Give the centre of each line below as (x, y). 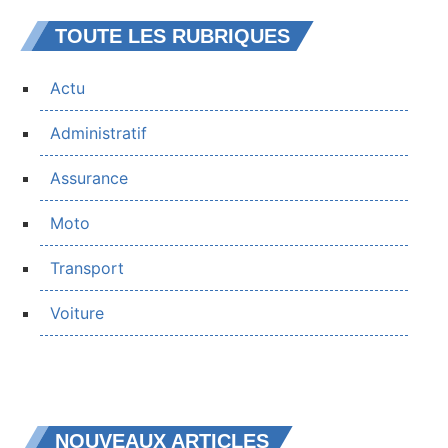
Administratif (98, 132)
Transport (87, 267)
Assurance (89, 177)
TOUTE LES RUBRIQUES (172, 35)
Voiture (77, 312)
